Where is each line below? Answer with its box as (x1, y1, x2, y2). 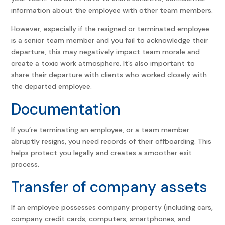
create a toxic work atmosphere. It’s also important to (11, 58, 195, 68)
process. (11, 159, 40, 169)
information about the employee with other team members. (11, 5, 213, 15)
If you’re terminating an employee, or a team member (11, 125, 190, 134)
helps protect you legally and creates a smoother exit (11, 148, 192, 157)
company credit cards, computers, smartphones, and (11, 214, 191, 223)
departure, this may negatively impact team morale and (11, 47, 200, 56)
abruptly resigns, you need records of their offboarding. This (11, 136, 212, 146)
